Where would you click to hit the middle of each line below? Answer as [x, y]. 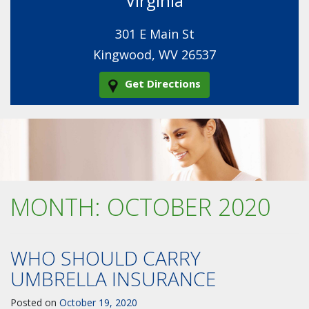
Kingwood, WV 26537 [154, 54]
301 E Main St [154, 34]
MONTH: [59, 207]
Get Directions [163, 83]
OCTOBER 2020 [189, 207]
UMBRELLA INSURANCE [113, 278]
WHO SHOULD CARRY [106, 258]
